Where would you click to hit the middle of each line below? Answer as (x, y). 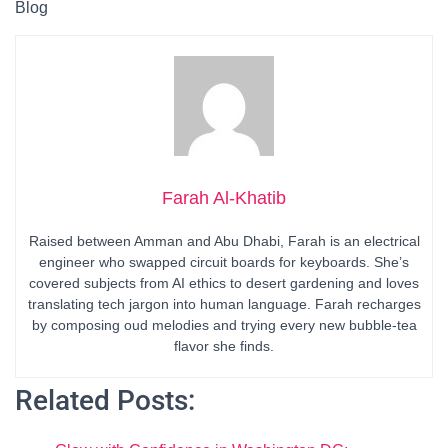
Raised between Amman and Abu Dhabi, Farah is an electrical (224, 241)
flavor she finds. (224, 346)
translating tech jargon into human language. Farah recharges (224, 304)
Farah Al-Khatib (224, 198)
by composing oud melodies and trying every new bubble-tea (224, 325)
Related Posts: (105, 400)
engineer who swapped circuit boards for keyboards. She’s (224, 262)
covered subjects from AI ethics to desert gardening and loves (224, 283)
